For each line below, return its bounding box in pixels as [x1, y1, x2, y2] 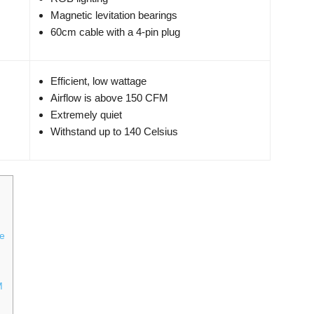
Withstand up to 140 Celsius [50, 125, 178, 138]
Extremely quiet [50, 109, 122, 121]
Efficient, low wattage [50, 75, 146, 88]
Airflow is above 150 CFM [50, 92, 168, 104]
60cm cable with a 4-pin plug [50, 26, 180, 39]
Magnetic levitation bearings [50, 9, 177, 22]
